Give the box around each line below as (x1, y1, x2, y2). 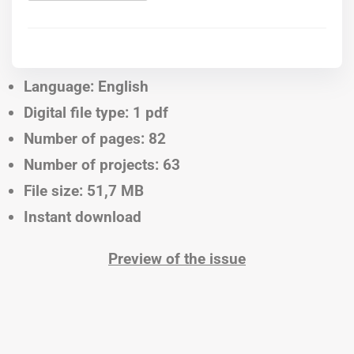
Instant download (24, 208, 141, 227)
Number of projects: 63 (24, 156, 180, 175)
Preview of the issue (108, 250, 246, 269)
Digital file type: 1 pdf (24, 104, 168, 122)
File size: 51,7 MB (24, 182, 144, 201)
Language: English (24, 77, 149, 96)
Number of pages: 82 (24, 130, 166, 149)
